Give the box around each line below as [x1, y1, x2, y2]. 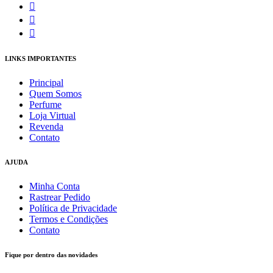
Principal [29, 77, 63, 88]
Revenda [29, 121, 63, 132]
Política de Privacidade [29, 202, 117, 213]
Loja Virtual [29, 110, 76, 121]
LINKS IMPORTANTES [5, 54, 76, 62]
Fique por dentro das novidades [5, 250, 97, 258]
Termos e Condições [29, 213, 108, 224]
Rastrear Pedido [29, 191, 90, 202]
